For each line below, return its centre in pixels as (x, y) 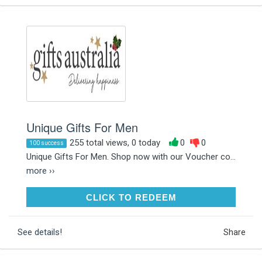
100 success (46, 143)
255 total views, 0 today (115, 142)
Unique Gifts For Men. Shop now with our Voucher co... (131, 156)
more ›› (41, 170)
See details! (40, 232)
